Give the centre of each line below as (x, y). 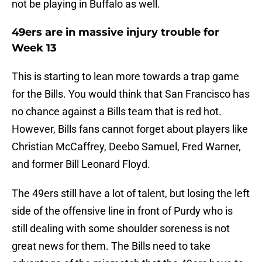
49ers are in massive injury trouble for (116, 32)
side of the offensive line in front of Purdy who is (122, 211)
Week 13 (34, 48)
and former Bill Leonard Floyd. (81, 164)
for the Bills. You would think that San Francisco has (131, 94)
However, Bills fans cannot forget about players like (130, 129)
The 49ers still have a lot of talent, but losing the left (131, 194)
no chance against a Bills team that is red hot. (117, 112)
